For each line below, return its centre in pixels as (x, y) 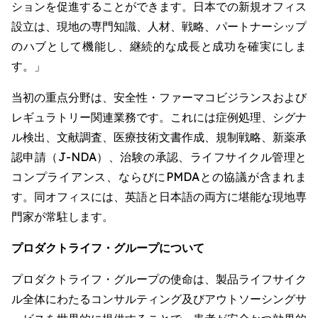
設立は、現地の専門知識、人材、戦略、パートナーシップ (159, 26)
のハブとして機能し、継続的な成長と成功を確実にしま (159, 46)
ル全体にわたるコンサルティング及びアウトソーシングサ (159, 299)
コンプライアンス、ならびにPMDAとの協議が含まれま (159, 177)
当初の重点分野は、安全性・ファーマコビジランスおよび (159, 97)
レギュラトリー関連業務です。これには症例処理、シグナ (159, 117)
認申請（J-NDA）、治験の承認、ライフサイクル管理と (159, 157)
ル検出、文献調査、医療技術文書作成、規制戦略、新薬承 (159, 137)
